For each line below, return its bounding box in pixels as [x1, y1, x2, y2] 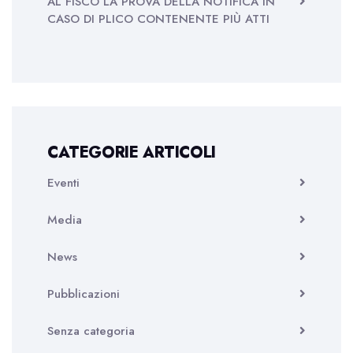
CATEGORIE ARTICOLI [47, 141, 216, 164]
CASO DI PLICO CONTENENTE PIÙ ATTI [47, 10, 269, 28]
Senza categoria [47, 322, 135, 340]
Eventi [47, 174, 80, 191]
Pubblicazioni [47, 285, 120, 303]
